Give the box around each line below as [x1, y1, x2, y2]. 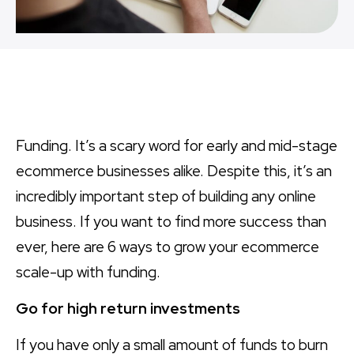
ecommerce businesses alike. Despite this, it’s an [16, 160, 332, 181]
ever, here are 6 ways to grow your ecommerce [16, 236, 319, 257]
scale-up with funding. [16, 262, 164, 282]
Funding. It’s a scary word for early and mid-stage [16, 135, 337, 156]
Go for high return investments [16, 298, 240, 318]
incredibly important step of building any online [16, 186, 316, 206]
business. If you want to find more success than [16, 211, 326, 232]
